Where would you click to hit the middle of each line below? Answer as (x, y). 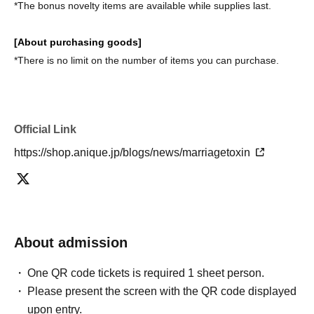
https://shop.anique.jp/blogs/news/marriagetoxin (134, 153)
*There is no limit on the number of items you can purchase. (146, 61)
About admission (71, 243)
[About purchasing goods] (78, 42)
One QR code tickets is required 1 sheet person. (146, 273)
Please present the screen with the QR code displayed (162, 292)
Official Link (45, 130)
